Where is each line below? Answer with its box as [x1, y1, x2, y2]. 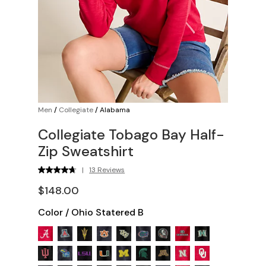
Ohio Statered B [71, 205, 144, 218]
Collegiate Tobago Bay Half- [38, 125, 224, 144]
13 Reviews [89, 164, 125, 175]
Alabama [100, 104, 130, 115]
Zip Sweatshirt [38, 141, 134, 160]
